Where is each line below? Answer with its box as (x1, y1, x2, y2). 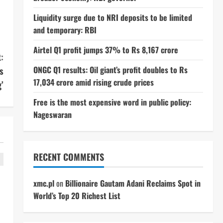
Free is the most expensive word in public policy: (33, 96, 191, 108)
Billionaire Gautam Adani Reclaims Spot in (65, 177, 201, 189)
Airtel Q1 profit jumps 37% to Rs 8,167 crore (33, 44, 178, 56)
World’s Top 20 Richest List (33, 190, 120, 202)
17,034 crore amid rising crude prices (33, 76, 154, 88)
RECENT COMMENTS (33, 150, 104, 163)
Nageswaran (33, 109, 72, 120)
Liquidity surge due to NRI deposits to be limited (33, 11, 192, 23)
